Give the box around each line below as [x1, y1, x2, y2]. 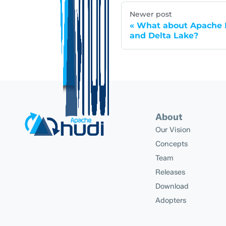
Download [155, 182, 189, 191]
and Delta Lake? [130, 31, 198, 40]
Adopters [155, 196, 186, 205]
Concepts [155, 139, 188, 148]
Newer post [130, 10, 172, 19]
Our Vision [155, 125, 191, 134]
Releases [155, 167, 185, 177]
